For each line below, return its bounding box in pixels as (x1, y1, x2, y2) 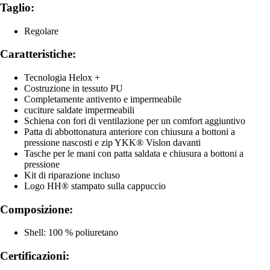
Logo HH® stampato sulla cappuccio (24, 181, 166, 191)
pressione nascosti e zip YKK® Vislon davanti (24, 137, 201, 148)
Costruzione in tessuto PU (24, 83, 123, 93)
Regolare (24, 25, 58, 36)
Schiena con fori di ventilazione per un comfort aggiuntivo (24, 116, 245, 126)
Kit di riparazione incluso (24, 170, 120, 180)
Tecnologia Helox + (24, 72, 100, 83)
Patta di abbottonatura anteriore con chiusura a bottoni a (24, 127, 235, 137)
